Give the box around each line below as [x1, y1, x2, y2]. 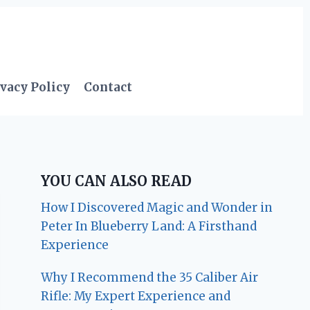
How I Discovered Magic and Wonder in [41, 199, 273, 215]
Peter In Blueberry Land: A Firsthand [41, 218, 257, 234]
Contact [84, 80, 133, 95]
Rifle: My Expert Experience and [41, 288, 231, 304]
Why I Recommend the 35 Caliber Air [41, 269, 259, 285]
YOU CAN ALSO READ [41, 172, 192, 190]
